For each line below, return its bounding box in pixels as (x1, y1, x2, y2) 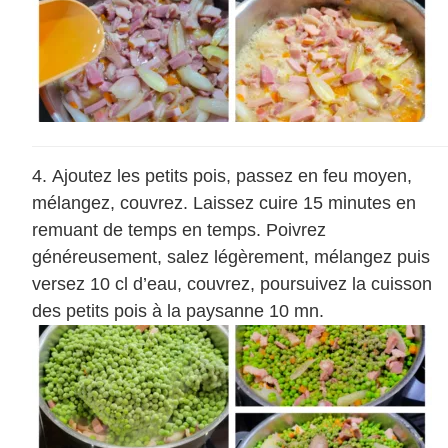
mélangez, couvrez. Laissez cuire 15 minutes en (32, 193, 416, 214)
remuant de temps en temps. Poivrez (32, 220, 326, 241)
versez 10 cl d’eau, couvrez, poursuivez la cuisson (32, 274, 432, 295)
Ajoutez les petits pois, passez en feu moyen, (52, 166, 412, 187)
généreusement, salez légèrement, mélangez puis (32, 247, 430, 268)
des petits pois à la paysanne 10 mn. (32, 301, 324, 322)
